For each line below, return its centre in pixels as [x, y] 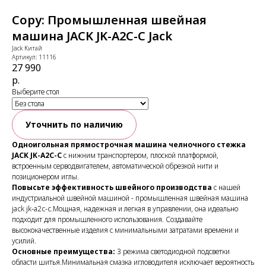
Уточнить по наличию [74, 124]
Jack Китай [27, 48]
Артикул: [25, 57]
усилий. [24, 241]
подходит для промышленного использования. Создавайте [107, 219]
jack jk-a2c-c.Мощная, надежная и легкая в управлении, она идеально [125, 209]
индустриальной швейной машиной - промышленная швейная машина [130, 198]
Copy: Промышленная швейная [109, 20]
